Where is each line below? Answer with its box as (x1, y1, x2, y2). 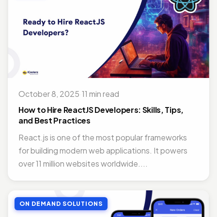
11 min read (82, 89, 119, 99)
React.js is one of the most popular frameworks (18, 132, 187, 142)
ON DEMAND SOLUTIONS (19, 200, 103, 207)
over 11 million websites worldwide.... (18, 158, 148, 169)
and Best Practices (18, 115, 91, 125)
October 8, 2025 (18, 89, 79, 99)
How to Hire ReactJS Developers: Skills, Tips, (18, 105, 184, 115)
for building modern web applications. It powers (18, 145, 187, 155)
